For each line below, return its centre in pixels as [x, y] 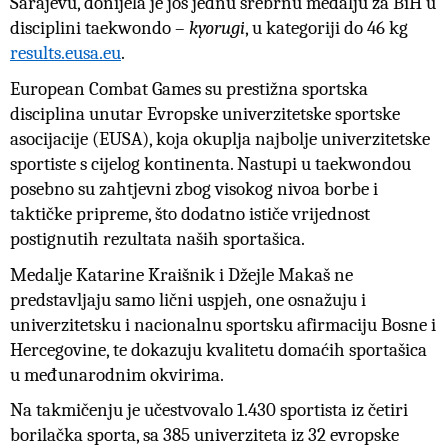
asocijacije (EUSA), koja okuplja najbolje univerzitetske [220, 138]
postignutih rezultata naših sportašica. [157, 238]
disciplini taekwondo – [99, 28]
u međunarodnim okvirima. [117, 374]
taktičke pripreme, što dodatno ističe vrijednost [190, 213]
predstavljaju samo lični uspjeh [129, 299]
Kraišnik [181, 274]
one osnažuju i [309, 299]
